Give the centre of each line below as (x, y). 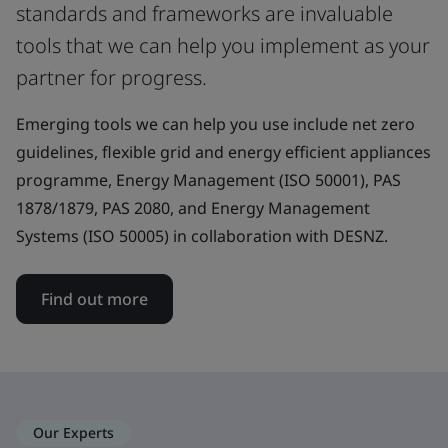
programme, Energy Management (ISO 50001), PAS (208, 180)
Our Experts (73, 432)
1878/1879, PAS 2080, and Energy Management (193, 208)
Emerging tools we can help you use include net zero (215, 124)
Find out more (94, 299)
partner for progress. (111, 77)
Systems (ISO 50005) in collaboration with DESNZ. (202, 236)
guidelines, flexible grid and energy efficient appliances (223, 152)
